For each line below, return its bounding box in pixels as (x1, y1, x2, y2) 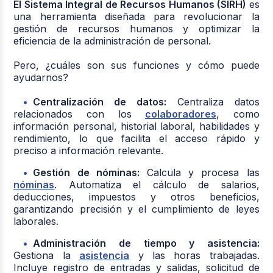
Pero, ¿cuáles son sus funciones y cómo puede (13, 58, 260, 71)
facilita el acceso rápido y (121, 132, 260, 144)
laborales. (13, 214, 59, 227)
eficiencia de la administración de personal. (13, 34, 211, 47)
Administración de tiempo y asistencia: (33, 236, 260, 249)
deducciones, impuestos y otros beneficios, (13, 190, 260, 203)
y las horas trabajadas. (129, 249, 260, 261)
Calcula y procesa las (139, 166, 260, 179)
